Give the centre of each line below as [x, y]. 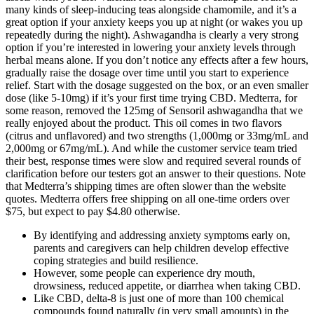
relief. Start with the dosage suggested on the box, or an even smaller [157, 86]
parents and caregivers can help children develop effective [161, 248]
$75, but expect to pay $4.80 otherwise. [93, 212]
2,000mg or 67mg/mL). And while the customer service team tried [151, 149]
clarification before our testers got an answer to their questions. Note [156, 174]
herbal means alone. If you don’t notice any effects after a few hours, [157, 60]
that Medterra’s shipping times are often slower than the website [146, 186]
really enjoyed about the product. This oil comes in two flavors [144, 123]
